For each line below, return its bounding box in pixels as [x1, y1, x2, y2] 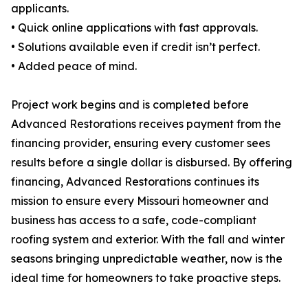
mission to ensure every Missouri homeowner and [11, 194, 269, 208]
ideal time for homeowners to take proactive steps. [11, 271, 280, 285]
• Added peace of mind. [11, 59, 137, 74]
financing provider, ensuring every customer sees [11, 136, 270, 151]
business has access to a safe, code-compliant [11, 213, 256, 228]
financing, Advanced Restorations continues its [11, 175, 259, 189]
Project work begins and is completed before [11, 98, 249, 112]
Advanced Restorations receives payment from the [11, 117, 281, 131]
